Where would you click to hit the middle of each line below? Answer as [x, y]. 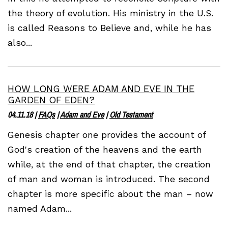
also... [20, 42]
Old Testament [131, 114]
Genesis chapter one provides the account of [107, 135]
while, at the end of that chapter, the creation [109, 164]
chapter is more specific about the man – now [110, 194]
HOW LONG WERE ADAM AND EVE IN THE [101, 89]
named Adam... [40, 208]
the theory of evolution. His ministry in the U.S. [110, 13]
